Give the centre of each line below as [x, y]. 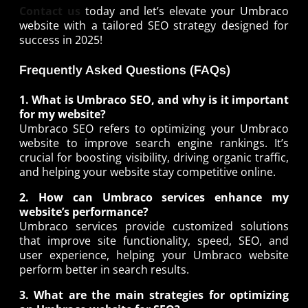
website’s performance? [84, 212]
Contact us [50, 11]
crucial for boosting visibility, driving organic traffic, [154, 158]
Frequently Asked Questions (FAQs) [125, 70]
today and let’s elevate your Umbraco [185, 11]
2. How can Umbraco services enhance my [154, 198]
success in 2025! [61, 40]
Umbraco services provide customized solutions [154, 227]
